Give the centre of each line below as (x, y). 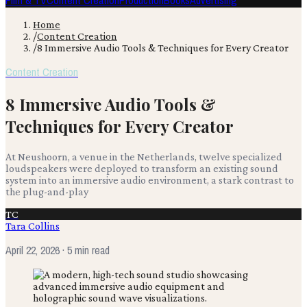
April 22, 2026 (33, 250)
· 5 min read (85, 250)
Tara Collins (33, 225)
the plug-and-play (47, 191)
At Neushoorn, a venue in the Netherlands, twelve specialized (144, 156)
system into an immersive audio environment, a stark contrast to (150, 180)
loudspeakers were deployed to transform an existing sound (142, 168)
